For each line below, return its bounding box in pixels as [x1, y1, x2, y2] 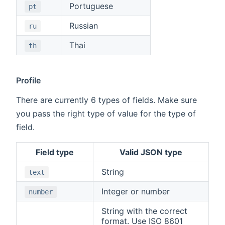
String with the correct [101, 206, 187, 216]
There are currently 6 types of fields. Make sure [16, 95, 197, 105]
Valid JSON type [120, 147, 182, 158]
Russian [69, 21, 98, 31]
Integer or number [101, 186, 170, 197]
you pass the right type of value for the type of [16, 108, 196, 119]
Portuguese [69, 1, 113, 12]
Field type [36, 147, 74, 158]
